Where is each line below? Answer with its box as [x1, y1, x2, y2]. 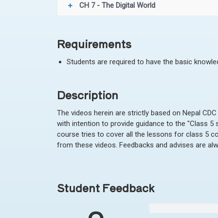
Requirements [57, 35, 131, 51]
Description [57, 86, 118, 102]
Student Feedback [57, 180, 154, 195]
